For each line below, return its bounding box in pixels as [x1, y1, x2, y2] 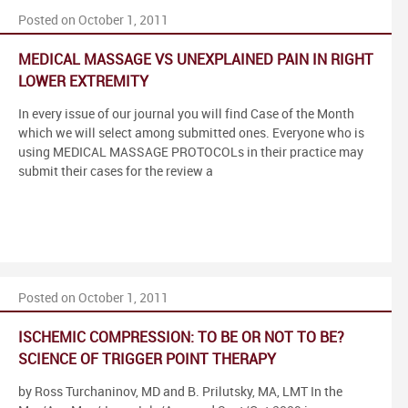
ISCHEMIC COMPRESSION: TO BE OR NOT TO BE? [18, 330, 344, 346]
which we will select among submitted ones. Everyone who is [18, 126, 364, 140]
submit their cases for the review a [18, 164, 213, 178]
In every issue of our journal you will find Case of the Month [18, 107, 354, 121]
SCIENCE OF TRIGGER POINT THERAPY [18, 352, 276, 368]
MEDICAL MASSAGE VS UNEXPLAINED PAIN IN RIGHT [18, 52, 373, 68]
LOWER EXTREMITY [18, 74, 148, 90]
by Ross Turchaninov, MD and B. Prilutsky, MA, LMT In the [18, 384, 342, 399]
